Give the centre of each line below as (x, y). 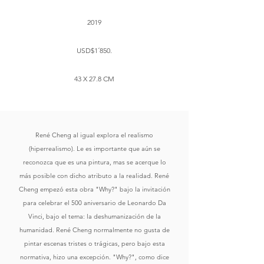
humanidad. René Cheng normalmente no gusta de (94, 230)
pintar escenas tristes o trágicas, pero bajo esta (94, 243)
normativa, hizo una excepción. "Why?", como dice (94, 257)
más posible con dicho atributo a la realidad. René (94, 176)
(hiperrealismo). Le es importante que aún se (94, 148)
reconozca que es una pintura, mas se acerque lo (94, 162)
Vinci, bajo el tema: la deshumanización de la (94, 216)
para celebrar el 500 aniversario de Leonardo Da (94, 203)
